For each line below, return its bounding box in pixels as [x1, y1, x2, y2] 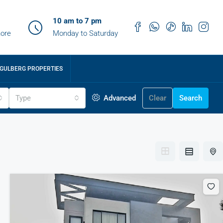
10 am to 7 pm [53, 16, 102, 25]
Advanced [102, 94, 136, 103]
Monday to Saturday [53, 29, 118, 38]
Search [179, 94, 202, 103]
